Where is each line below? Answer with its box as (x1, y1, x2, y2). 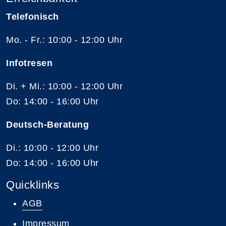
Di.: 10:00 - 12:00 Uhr (6, 143, 98, 153)
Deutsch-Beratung (6, 120, 92, 130)
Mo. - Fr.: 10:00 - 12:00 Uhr (6, 35, 123, 45)
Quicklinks (6, 179, 59, 191)
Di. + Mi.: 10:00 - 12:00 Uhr (6, 81, 123, 91)
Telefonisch (6, 12, 59, 22)
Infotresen (6, 58, 52, 68)
